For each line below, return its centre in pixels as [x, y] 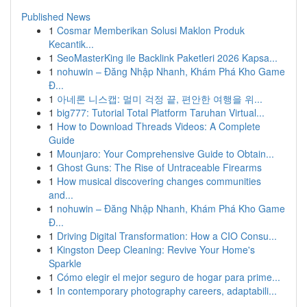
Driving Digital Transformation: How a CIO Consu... [167, 236]
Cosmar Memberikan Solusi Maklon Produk [151, 30]
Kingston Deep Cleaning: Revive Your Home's [156, 249]
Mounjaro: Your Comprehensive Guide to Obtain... [165, 153]
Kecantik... [71, 44]
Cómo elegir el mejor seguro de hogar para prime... [169, 277]
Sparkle [65, 263]
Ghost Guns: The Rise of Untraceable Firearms [159, 167]
